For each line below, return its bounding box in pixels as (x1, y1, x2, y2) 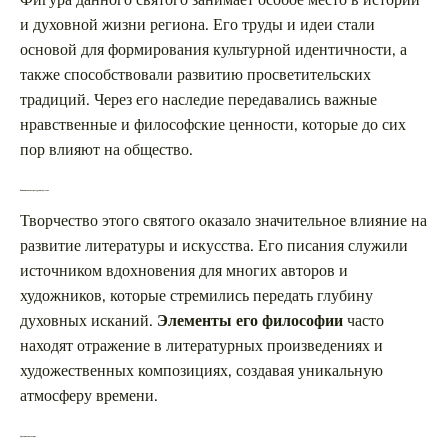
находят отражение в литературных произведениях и (20, 334, 383, 357)
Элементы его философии (157, 309, 343, 332)
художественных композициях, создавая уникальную (20, 359, 383, 382)
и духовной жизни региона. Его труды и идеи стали (20, 13, 375, 36)
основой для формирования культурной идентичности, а (20, 38, 407, 61)
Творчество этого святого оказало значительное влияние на (20, 209, 427, 232)
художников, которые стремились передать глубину (20, 284, 373, 307)
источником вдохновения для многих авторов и (20, 259, 348, 282)
